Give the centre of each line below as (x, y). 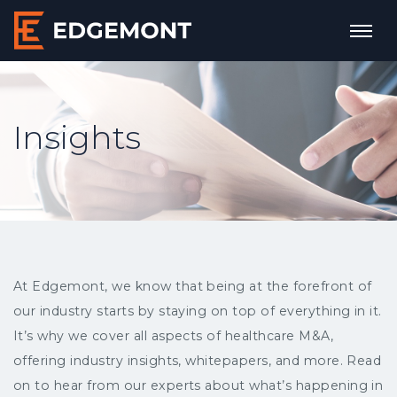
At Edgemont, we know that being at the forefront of (193, 287)
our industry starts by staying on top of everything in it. (198, 311)
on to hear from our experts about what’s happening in (198, 386)
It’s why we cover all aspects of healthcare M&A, (174, 336)
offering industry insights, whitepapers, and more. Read (198, 361)
